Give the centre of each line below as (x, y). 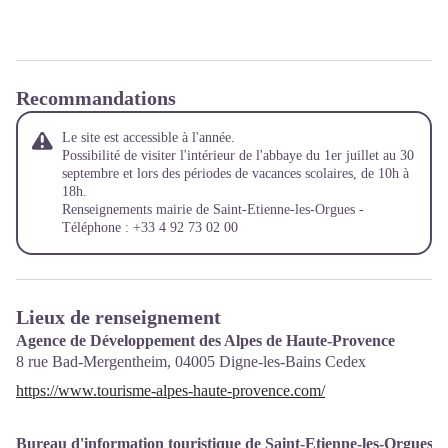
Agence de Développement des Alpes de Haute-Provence (205, 341)
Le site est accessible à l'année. (148, 138)
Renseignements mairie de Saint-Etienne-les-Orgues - (213, 210)
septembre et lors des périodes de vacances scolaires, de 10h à (235, 174)
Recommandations (96, 98)
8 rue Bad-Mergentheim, (95, 362)
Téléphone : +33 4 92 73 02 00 (150, 228)
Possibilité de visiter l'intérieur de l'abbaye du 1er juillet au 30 (238, 156)
